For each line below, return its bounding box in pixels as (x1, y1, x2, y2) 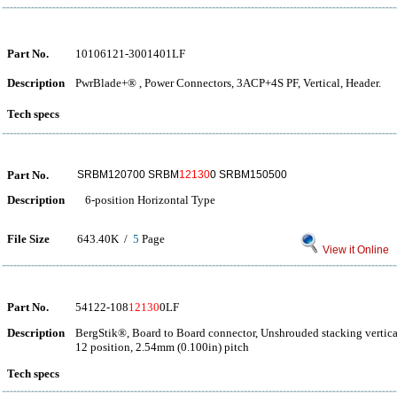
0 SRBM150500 (210, 168, 287, 181)
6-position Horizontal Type (77, 193, 215, 206)
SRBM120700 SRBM (77, 168, 179, 181)
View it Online (320, 244, 389, 256)
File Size (7, 232, 50, 245)
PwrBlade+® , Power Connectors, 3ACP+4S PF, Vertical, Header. (75, 76, 381, 90)
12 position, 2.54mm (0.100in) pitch (75, 340, 249, 354)
